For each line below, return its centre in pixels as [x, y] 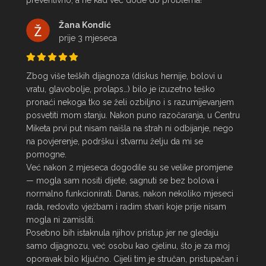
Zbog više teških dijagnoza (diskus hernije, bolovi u [124, 76]
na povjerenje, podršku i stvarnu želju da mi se [115, 141]
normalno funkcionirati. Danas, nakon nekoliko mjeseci [130, 194]
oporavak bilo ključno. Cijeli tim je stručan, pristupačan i [132, 259]
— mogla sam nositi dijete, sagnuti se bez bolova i [122, 180]
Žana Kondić [85, 25]
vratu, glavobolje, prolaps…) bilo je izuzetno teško [121, 89]
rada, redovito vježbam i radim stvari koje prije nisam [126, 207]
